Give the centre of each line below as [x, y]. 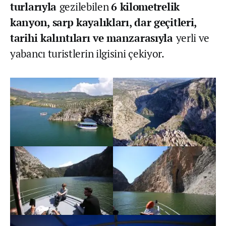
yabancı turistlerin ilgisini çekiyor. [87, 53]
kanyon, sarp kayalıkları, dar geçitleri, [103, 22]
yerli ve [193, 38]
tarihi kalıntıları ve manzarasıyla [93, 38]
